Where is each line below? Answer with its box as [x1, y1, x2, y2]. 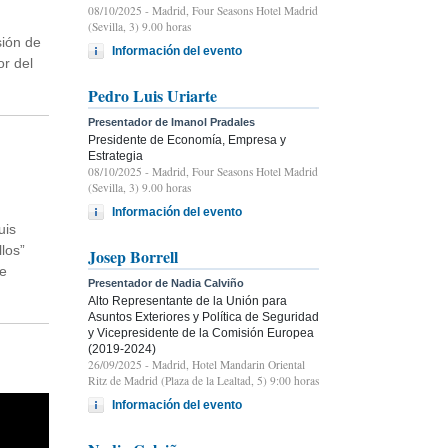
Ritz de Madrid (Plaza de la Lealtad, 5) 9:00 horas [88, 372, 319, 388]
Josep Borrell [88, 244, 178, 268]
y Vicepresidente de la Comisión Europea [88, 325, 314, 340]
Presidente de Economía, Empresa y [88, 132, 286, 147]
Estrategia [88, 148, 143, 163]
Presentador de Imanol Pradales [88, 115, 255, 128]
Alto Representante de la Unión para [88, 293, 287, 308]
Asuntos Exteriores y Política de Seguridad [88, 309, 319, 324]
